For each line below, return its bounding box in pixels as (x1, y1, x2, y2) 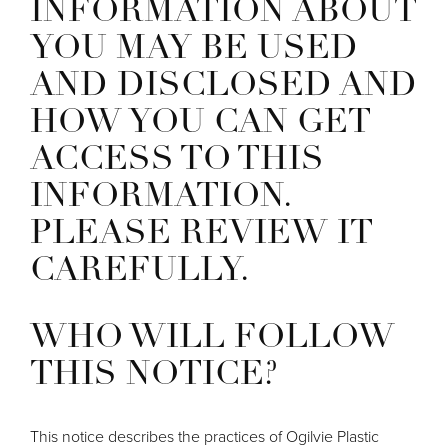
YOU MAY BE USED (30, 31, 358, 67)
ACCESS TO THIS (30, 142, 324, 178)
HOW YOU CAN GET (30, 105, 371, 141)
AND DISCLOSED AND (30, 68, 417, 104)
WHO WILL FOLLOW (30, 320, 395, 356)
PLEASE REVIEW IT (30, 216, 373, 252)
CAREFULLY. (30, 253, 249, 289)
